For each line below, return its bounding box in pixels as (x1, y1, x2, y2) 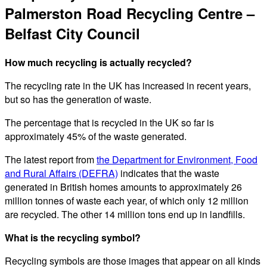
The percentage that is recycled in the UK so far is (5, 116, 214, 130)
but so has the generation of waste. (5, 92, 151, 107)
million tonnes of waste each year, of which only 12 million (5, 194, 249, 208)
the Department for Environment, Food (97, 153, 257, 167)
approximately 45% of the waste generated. (5, 129, 187, 144)
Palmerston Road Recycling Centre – (5, 3, 254, 24)
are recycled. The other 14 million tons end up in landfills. (5, 207, 245, 222)
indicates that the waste (118, 166, 219, 181)
